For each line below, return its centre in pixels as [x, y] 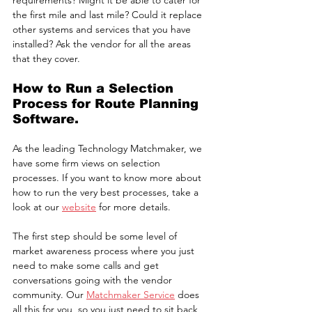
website [79, 207]
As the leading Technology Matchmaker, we [109, 149]
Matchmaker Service [131, 295]
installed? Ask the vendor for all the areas [103, 44]
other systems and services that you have [103, 30]
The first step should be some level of [96, 236]
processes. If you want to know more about [108, 178]
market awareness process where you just [105, 251]
